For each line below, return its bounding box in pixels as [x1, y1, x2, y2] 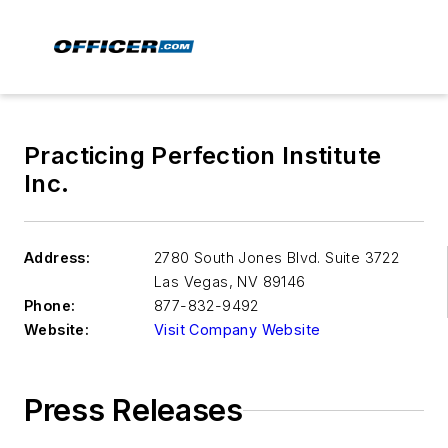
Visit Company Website [154, 321, 321, 338]
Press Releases [24, 392, 243, 428]
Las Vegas [154, 273, 229, 290]
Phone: [24, 297, 76, 314]
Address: [24, 249, 91, 266]
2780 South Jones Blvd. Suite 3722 [154, 249, 400, 266]
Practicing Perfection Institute [24, 141, 382, 170]
